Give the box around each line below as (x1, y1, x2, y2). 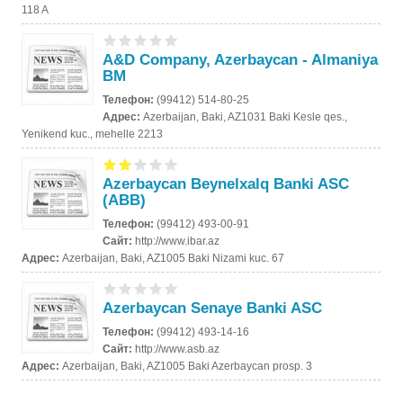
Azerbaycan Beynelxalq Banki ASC (103, 175, 350, 193)
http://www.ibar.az (135, 234, 220, 247)
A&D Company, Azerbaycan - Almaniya (103, 50, 379, 68)
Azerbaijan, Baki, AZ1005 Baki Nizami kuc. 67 (62, 251, 285, 264)
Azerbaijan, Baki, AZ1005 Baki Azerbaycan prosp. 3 (62, 359, 313, 372)
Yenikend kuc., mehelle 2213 (22, 127, 164, 140)
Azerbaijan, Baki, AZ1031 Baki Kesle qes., (143, 110, 348, 123)
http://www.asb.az (135, 342, 220, 355)
